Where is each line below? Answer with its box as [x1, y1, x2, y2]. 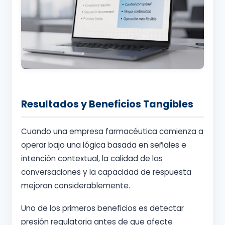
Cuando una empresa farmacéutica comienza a [21, 126, 203, 137]
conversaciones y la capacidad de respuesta [21, 166, 191, 177]
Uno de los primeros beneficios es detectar [21, 202, 184, 213]
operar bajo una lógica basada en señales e [21, 139, 186, 150]
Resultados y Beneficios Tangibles [21, 97, 193, 111]
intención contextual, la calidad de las [21, 153, 163, 164]
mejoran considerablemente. [21, 180, 130, 191]
